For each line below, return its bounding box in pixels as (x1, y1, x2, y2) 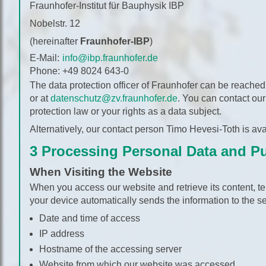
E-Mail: (30, 52, 59, 63)
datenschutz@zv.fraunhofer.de (50, 93, 178, 103)
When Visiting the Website (30, 166, 172, 178)
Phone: (30, 65, 62, 76)
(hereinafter (30, 36, 80, 46)
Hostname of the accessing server (39, 244, 182, 254)
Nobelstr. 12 (30, 18, 80, 28)
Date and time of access (39, 213, 140, 223)
